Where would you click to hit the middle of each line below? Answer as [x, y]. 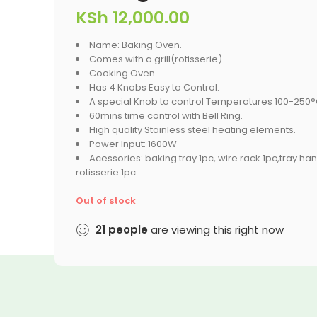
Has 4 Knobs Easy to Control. [154, 87]
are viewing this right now [216, 230]
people [128, 230]
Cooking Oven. [123, 73]
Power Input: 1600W [133, 144]
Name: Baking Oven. [136, 45]
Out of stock [106, 201]
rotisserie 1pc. [107, 172]
